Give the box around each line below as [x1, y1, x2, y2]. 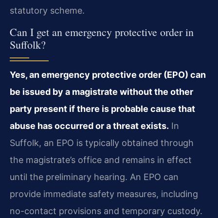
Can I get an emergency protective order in [10, 24, 194, 39]
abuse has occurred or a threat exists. [10, 120, 169, 131]
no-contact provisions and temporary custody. [10, 205, 202, 216]
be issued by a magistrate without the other [10, 86, 193, 97]
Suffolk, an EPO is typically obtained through [10, 137, 194, 148]
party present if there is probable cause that [10, 103, 195, 114]
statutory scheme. [10, 5, 85, 16]
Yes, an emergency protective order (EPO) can [10, 69, 206, 80]
